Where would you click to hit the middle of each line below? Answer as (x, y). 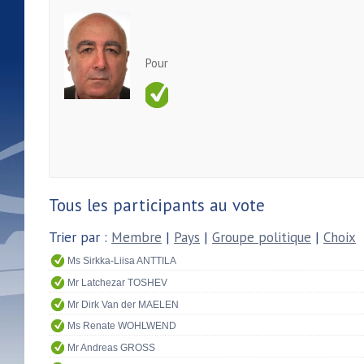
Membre (136, 237)
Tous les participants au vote (157, 205)
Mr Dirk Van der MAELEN (123, 304)
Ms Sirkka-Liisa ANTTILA (122, 261)
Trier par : (80, 237)
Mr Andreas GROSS (111, 347)
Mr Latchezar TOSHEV (117, 282)
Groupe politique (262, 237)
